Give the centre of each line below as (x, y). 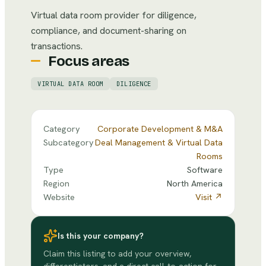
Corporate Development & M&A (160, 129)
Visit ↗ (209, 197)
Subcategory (69, 142)
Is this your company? (101, 236)
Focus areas (89, 61)
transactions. (57, 46)
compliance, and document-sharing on (109, 31)
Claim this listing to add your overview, (117, 254)
